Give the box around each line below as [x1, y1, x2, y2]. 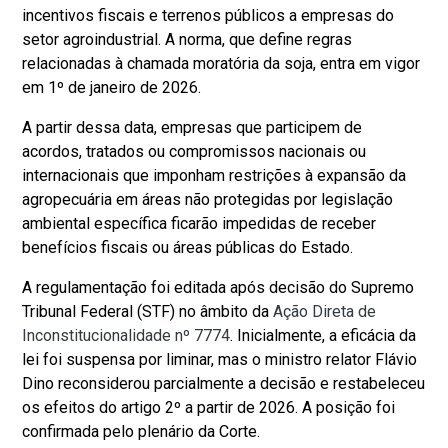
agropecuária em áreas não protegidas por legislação [22, 189, 394, 209]
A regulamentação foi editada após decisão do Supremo [22, 277, 415, 297]
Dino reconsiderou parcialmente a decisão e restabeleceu [22, 373, 426, 393]
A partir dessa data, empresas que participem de [22, 117, 363, 137]
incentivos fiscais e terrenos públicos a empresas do [22, 5, 395, 25]
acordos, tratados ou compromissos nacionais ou [22, 141, 367, 161]
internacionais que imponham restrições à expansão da [22, 165, 407, 185]
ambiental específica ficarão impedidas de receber [22, 213, 377, 233]
